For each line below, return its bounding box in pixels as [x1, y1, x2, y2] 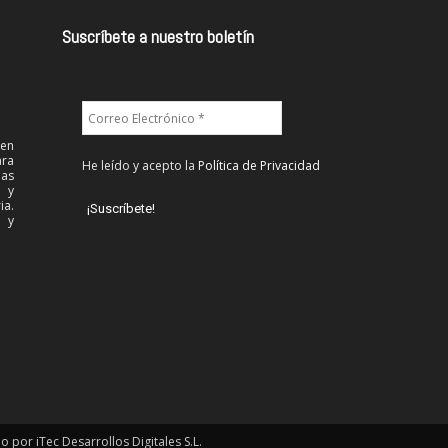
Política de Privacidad [198, 157, 320, 175]
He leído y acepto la [82, 157, 198, 175]
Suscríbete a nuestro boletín [62, 25, 254, 49]
